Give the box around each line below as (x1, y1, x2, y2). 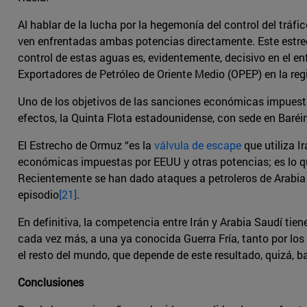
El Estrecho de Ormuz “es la (18, 138, 154, 153)
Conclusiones (18, 275, 84, 290)
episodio (18, 187, 59, 202)
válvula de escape (154, 138, 241, 153)
